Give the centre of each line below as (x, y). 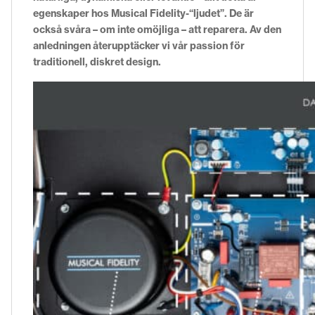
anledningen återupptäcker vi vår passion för (139, 45)
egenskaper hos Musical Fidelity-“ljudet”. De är (143, 13)
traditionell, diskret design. (97, 62)
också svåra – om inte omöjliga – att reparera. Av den (157, 29)
